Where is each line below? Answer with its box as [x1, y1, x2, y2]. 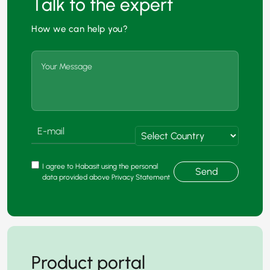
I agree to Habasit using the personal [42, 162, 158, 171]
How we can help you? [31, 24, 128, 35]
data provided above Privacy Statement [42, 173, 170, 182]
